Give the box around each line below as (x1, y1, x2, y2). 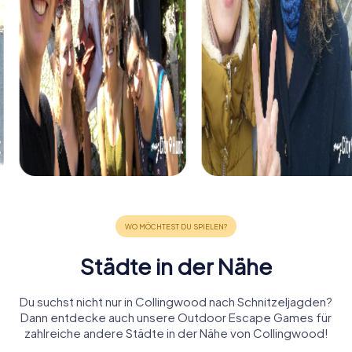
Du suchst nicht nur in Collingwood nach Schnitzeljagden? (20, 294, 332, 310)
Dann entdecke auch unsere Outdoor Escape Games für (20, 310, 332, 325)
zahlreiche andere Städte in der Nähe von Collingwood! (24, 325, 328, 341)
